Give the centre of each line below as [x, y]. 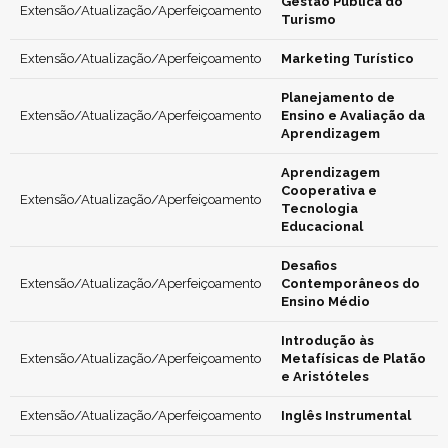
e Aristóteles [325, 376]
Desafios [309, 265]
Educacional [322, 226]
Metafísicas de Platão [353, 358]
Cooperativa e [329, 190]
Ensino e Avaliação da [353, 115]
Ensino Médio [325, 301]
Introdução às [327, 340]
